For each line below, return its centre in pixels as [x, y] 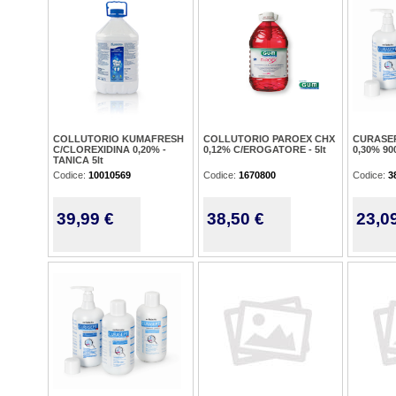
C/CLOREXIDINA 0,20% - [110, 149]
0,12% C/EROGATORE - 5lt [265, 149]
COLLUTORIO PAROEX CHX [269, 139]
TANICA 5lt [78, 160]
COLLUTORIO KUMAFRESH [118, 139]
